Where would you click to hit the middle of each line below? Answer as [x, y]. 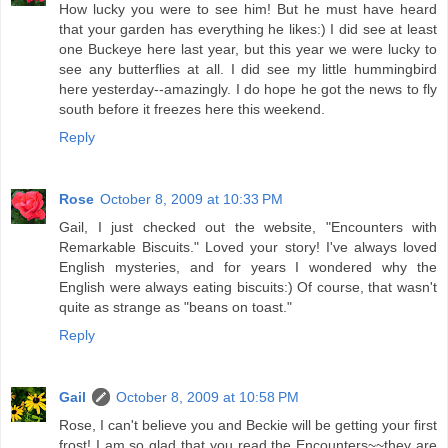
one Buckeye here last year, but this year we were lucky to [248, 49]
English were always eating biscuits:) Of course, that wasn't [248, 287]
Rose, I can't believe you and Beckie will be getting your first [248, 425]
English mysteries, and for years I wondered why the [248, 267]
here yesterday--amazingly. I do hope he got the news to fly [248, 89]
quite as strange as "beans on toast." [175, 307]
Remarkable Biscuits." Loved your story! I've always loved [248, 247]
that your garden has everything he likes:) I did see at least [248, 29]
